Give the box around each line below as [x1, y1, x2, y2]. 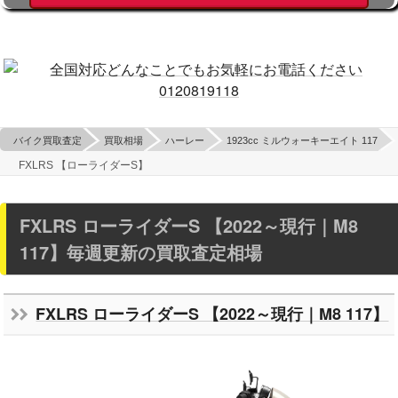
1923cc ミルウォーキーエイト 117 [227, 136, 378, 146]
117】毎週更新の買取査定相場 [20, 239, 262, 265]
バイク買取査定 [13, 136, 82, 146]
